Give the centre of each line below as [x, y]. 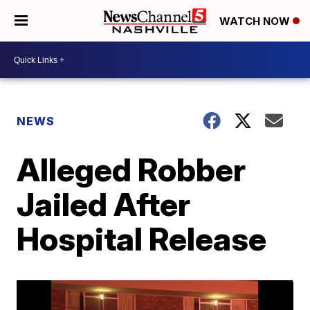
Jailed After [104, 204]
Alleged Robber [131, 170]
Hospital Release [142, 239]
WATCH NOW [256, 21]
